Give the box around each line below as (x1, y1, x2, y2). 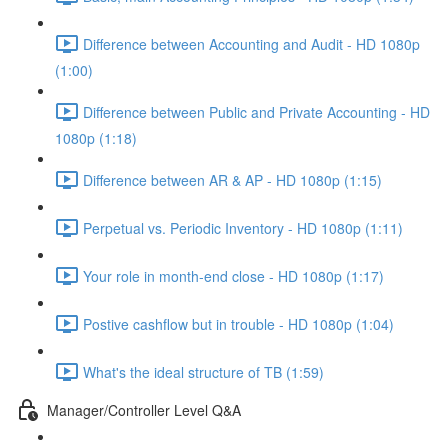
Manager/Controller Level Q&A (47, 399, 241, 420)
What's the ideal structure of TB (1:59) (83, 361, 324, 382)
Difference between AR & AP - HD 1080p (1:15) (83, 169, 382, 190)
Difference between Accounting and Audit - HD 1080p (83, 33, 420, 54)
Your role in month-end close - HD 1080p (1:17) (83, 265, 384, 286)
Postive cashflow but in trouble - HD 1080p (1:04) (83, 313, 394, 334)
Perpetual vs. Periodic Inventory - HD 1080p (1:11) (83, 217, 403, 238)
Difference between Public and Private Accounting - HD (83, 101, 430, 122)
